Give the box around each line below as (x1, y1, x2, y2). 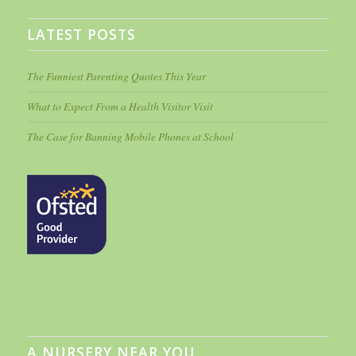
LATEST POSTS (26, 25, 136, 44)
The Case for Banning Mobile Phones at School (26, 129, 234, 145)
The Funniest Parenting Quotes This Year (26, 68, 206, 84)
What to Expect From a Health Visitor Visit (26, 99, 213, 114)
